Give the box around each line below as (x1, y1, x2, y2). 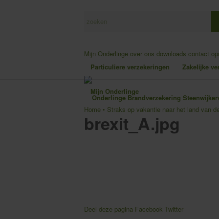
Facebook (135, 204, 163, 214)
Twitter (165, 204, 183, 214)
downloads (156, 49, 186, 58)
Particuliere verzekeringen (90, 62, 170, 71)
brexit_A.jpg (84, 111, 180, 135)
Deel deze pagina (84, 204, 133, 214)
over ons (130, 49, 154, 58)
